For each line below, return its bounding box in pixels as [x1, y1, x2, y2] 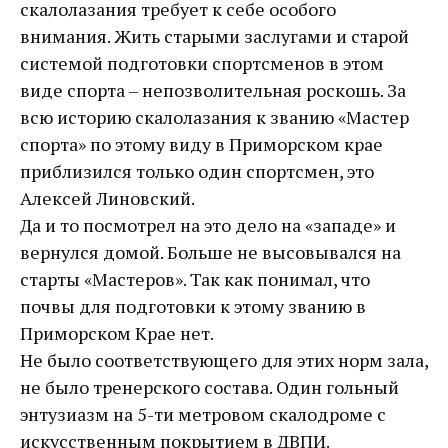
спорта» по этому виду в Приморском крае [20, 132, 383, 157]
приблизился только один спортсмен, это [20, 159, 374, 184]
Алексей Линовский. [20, 186, 195, 211]
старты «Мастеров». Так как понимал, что [20, 267, 370, 292]
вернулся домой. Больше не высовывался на [20, 240, 401, 265]
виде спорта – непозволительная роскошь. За [20, 78, 406, 103]
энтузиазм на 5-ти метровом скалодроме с [20, 402, 386, 427]
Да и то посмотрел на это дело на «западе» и [20, 213, 396, 238]
